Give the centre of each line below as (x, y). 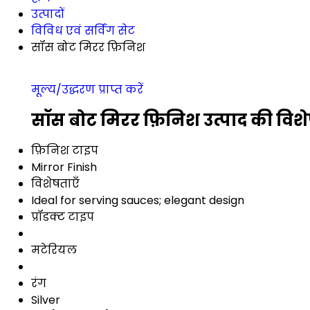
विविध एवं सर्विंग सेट (83, 31)
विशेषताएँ (55, 183)
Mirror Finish (64, 167)
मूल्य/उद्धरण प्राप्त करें (87, 90)
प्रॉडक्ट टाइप (63, 217)
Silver (46, 300)
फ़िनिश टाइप (65, 150)
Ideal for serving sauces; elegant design (138, 200)
